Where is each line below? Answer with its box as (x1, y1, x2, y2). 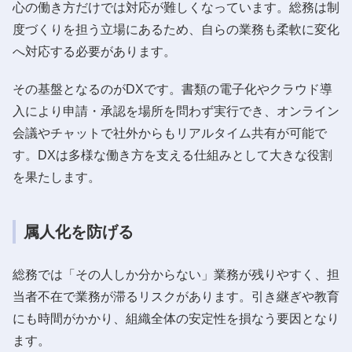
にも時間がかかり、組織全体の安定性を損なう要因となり (13, 311, 339, 325)
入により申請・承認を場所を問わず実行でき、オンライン (13, 104, 339, 118)
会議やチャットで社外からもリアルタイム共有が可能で (13, 126, 327, 140)
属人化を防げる (24, 222, 134, 240)
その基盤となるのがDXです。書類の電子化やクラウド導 (13, 82, 332, 96)
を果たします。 (13, 170, 101, 184)
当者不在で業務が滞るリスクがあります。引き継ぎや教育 (13, 289, 339, 303)
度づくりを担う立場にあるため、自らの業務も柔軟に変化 (13, 22, 339, 36)
